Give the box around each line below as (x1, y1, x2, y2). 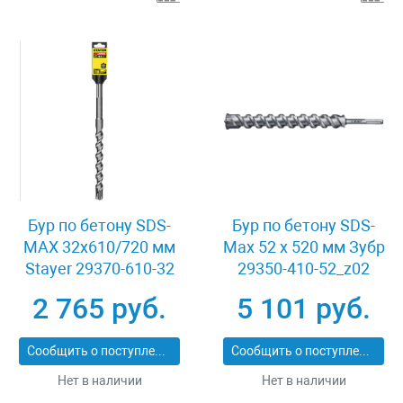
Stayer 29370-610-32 (24, 259, 175, 278)
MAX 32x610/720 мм (23, 237, 175, 256)
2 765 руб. (32, 291, 166, 326)
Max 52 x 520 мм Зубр (222, 237, 385, 256)
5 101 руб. (237, 291, 371, 326)
